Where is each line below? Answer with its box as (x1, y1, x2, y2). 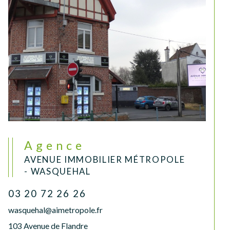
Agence (36, 138, 85, 152)
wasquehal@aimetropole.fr (8, 205, 103, 215)
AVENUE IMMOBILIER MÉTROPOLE (24, 154, 185, 165)
